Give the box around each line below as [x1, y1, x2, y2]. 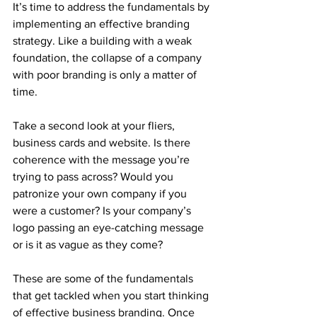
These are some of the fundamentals [13, 272, 196, 284]
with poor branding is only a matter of [13, 68, 200, 81]
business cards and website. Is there [13, 136, 193, 149]
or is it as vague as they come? [13, 238, 163, 250]
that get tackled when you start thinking [13, 289, 212, 301]
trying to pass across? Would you [13, 170, 176, 183]
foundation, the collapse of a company [13, 51, 204, 64]
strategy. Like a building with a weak [13, 34, 195, 47]
